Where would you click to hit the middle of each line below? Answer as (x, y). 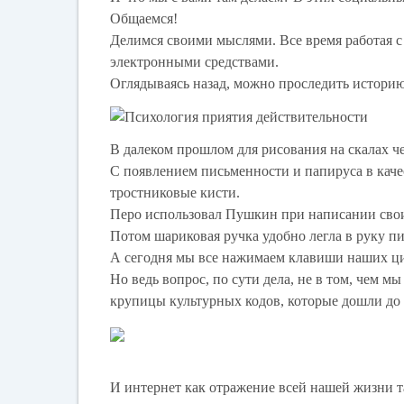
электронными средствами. (195, 61)
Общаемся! (144, 18)
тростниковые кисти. (175, 193)
